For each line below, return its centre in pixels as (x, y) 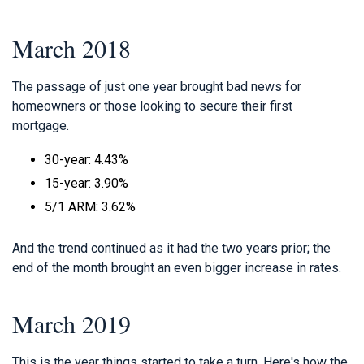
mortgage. (41, 125)
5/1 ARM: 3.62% (90, 206)
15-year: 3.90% (87, 183)
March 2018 (71, 48)
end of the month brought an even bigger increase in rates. (177, 267)
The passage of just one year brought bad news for (157, 86)
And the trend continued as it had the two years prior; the (171, 248)
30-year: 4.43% (87, 159)
